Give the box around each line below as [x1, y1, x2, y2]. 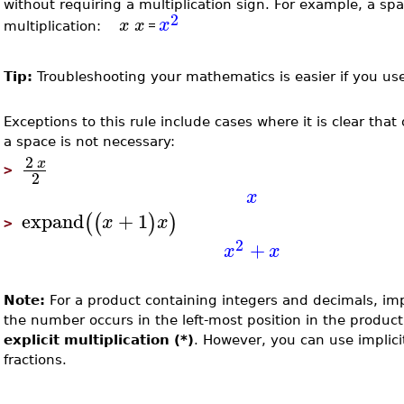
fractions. [4, 352, 68, 368]
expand [22, 205, 85, 238]
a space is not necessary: [4, 133, 176, 150]
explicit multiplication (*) [4, 332, 195, 348]
